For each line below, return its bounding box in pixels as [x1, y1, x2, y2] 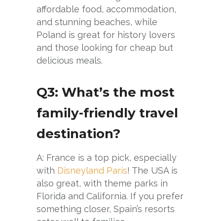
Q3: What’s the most [37, 84, 175, 100]
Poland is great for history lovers [37, 29, 175, 40]
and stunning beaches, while [37, 16, 157, 27]
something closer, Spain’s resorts [37, 203, 175, 214]
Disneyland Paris [57, 165, 127, 176]
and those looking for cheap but [37, 42, 173, 53]
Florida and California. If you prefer [37, 190, 184, 201]
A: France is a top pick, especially [37, 152, 177, 163]
